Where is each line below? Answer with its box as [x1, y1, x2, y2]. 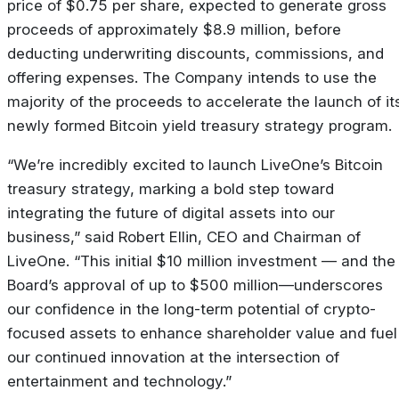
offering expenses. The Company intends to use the [7, 69, 377, 87]
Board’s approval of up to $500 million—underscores [7, 276, 383, 294]
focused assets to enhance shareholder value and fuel [7, 324, 397, 342]
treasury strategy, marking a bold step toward [7, 180, 334, 198]
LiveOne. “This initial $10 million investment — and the [7, 252, 395, 270]
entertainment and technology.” [7, 372, 232, 390]
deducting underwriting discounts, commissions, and [7, 45, 384, 63]
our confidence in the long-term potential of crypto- [7, 300, 376, 318]
